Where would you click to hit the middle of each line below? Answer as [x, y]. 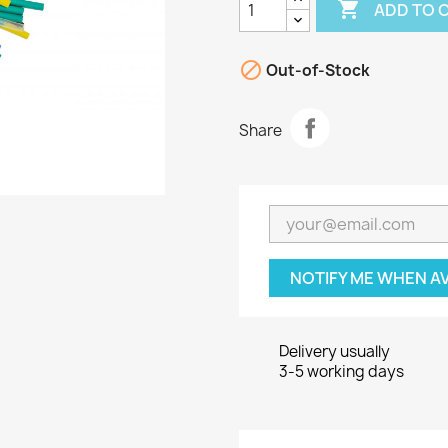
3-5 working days [341, 371]
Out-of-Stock [316, 71]
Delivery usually [334, 351]
